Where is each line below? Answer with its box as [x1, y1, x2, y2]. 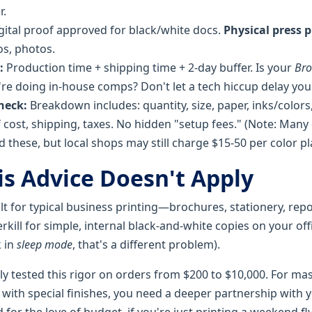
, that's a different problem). [72, 236, 220, 252]
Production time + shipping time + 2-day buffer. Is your [3, 59, 295, 75]
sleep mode [17, 236, 72, 252]
